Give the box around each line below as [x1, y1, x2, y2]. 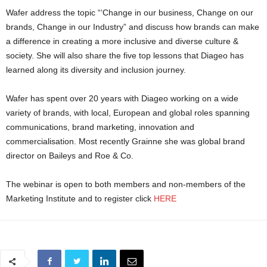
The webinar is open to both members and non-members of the [6, 179, 246, 190]
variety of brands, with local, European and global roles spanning [6, 108, 250, 118]
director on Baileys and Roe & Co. [6, 151, 133, 161]
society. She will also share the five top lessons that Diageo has [6, 51, 244, 61]
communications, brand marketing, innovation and [6, 122, 194, 132]
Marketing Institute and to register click [6, 194, 154, 204]
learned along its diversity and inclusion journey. [6, 65, 186, 75]
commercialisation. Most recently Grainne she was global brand [6, 136, 245, 147]
